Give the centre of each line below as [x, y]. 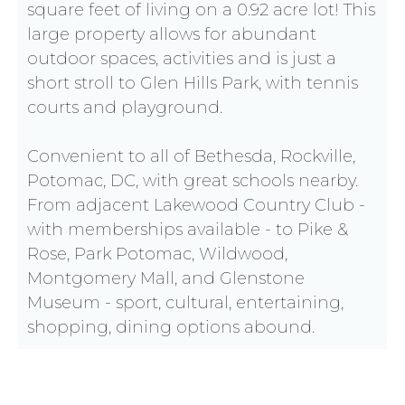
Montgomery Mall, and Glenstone [166, 279]
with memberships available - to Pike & [188, 230]
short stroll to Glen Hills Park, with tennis [193, 84]
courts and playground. [125, 108]
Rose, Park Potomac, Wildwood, [157, 254]
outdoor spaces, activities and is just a [182, 59]
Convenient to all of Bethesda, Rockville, [191, 157]
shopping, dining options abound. [171, 328]
